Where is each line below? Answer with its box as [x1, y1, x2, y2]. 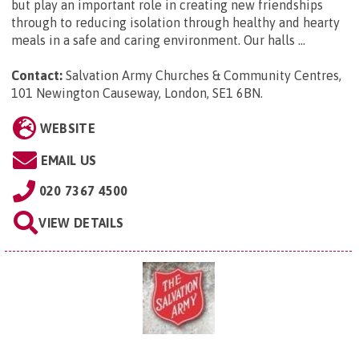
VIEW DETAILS [38, 216, 124, 231]
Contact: [11, 68, 63, 83]
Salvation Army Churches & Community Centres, [66, 68, 341, 83]
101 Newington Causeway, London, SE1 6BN [11, 86, 260, 101]
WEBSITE [39, 121, 95, 136]
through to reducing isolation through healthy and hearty [11, 15, 340, 30]
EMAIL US [40, 153, 97, 168]
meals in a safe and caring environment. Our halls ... [11, 33, 305, 48]
